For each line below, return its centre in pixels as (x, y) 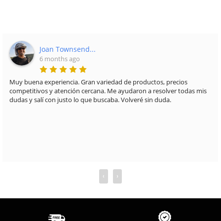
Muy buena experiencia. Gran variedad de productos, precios (98, 82)
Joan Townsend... (67, 49)
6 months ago (59, 59)
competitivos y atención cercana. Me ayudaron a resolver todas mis (108, 91)
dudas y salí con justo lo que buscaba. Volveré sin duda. (90, 100)
